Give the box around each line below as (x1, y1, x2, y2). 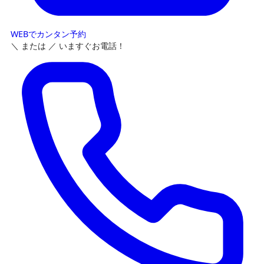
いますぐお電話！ (58, 39, 125, 51)
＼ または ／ (10, 39, 59, 51)
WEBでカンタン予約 (10, 28, 86, 39)
